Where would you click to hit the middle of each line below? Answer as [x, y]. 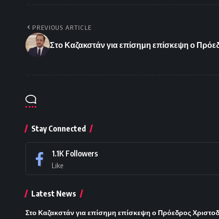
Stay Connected [59, 129]
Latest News [54, 194]
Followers [82, 154]
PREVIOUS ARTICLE [62, 28]
